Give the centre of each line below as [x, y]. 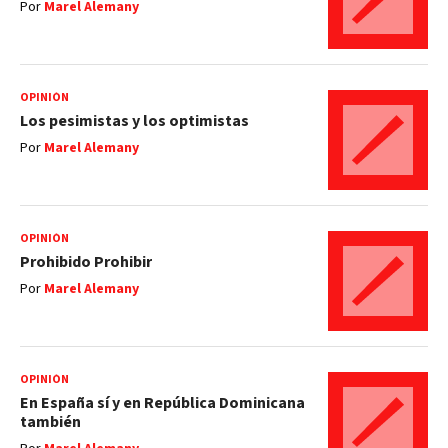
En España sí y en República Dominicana [162, 403]
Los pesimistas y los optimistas [134, 121]
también [50, 422]
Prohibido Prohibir [86, 262]
